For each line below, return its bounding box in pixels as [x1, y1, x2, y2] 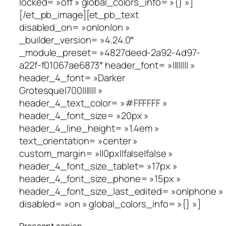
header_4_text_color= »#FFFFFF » [19, 96, 167, 110]
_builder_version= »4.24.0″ [19, 33, 134, 47]
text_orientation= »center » [19, 134, 138, 148]
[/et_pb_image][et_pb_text [19, 8, 139, 22]
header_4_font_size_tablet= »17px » [19, 159, 178, 173]
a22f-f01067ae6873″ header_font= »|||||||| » [19, 59, 195, 72]
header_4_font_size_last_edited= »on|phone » [19, 185, 223, 198]
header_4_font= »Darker [19, 71, 125, 85]
